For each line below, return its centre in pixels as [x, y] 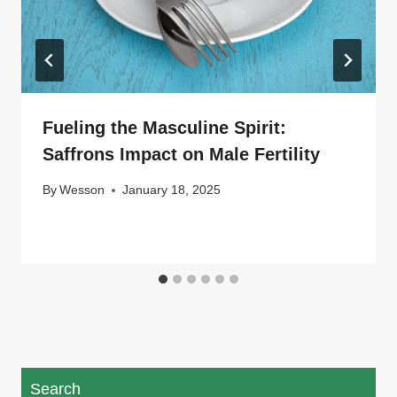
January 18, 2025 [172, 190]
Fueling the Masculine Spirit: [164, 127]
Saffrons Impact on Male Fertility [181, 154]
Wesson [82, 190]
